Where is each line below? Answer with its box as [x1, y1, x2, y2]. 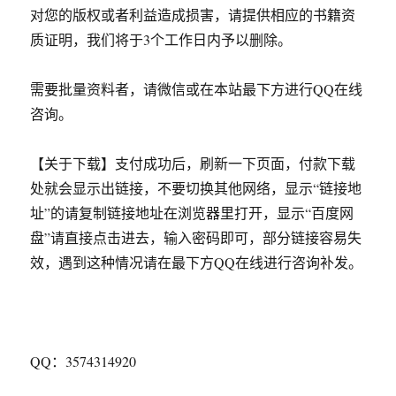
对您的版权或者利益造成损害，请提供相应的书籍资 [30, 5, 356, 24]
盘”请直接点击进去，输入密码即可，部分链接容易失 [30, 228, 362, 247]
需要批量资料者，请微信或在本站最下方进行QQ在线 [30, 80, 363, 98]
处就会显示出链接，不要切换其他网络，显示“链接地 [30, 179, 362, 197]
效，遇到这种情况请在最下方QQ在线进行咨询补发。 [30, 253, 363, 271]
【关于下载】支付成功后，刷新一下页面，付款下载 [30, 154, 356, 172]
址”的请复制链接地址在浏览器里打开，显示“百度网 [30, 203, 354, 222]
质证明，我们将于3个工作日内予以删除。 [30, 30, 293, 49]
